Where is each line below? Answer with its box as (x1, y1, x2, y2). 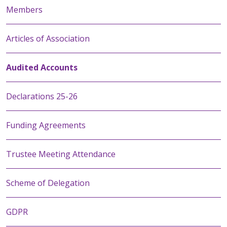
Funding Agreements (6, 120, 86, 131)
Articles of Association (6, 33, 90, 44)
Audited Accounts (6, 62, 78, 73)
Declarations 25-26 (6, 91, 78, 102)
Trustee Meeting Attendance (6, 148, 116, 160)
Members (6, 4, 43, 15)
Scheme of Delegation (6, 177, 90, 188)
